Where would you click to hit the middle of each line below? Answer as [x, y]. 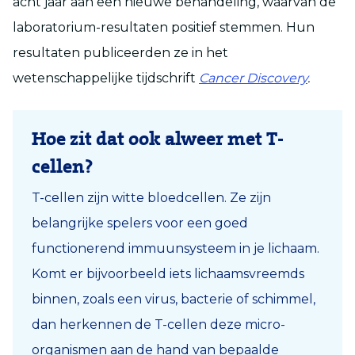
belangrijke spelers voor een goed [140, 223]
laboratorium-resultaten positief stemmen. [149, 27]
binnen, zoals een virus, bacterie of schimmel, [174, 299]
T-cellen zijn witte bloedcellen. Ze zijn [151, 197]
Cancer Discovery [253, 78]
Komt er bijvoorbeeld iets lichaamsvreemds [168, 273]
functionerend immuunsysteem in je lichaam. [176, 248]
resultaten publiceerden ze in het [120, 52]
